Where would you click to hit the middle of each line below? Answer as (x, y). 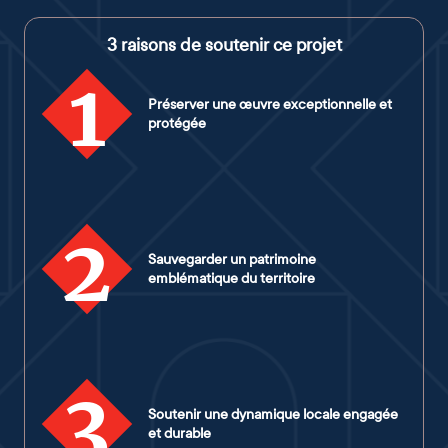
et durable (179, 433)
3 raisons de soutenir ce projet (224, 45)
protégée (177, 123)
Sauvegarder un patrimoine (232, 259)
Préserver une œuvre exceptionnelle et (270, 104)
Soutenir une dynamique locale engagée (273, 414)
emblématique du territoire (231, 278)
